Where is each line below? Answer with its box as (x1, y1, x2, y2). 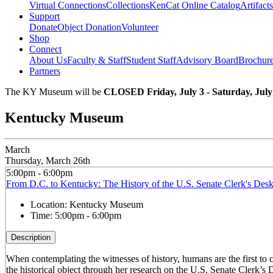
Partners (29, 66, 60, 77)
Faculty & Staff (67, 55, 126, 66)
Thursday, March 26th (5, 155, 90, 166)
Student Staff (126, 55, 176, 66)
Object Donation (57, 22, 121, 33)
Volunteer (121, 22, 158, 33)
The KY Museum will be (5, 87, 104, 97)
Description (10, 232, 51, 242)
